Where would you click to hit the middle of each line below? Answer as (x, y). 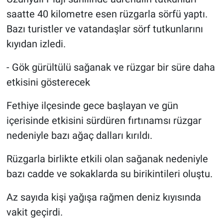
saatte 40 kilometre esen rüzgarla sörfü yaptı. (107, 14)
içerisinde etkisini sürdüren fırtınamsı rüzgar (104, 120)
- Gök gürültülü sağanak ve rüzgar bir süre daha (111, 67)
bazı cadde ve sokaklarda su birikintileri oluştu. (109, 173)
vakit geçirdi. (34, 212)
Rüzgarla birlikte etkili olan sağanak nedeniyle (107, 159)
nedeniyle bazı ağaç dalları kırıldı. (79, 135)
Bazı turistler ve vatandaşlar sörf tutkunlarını (105, 29)
